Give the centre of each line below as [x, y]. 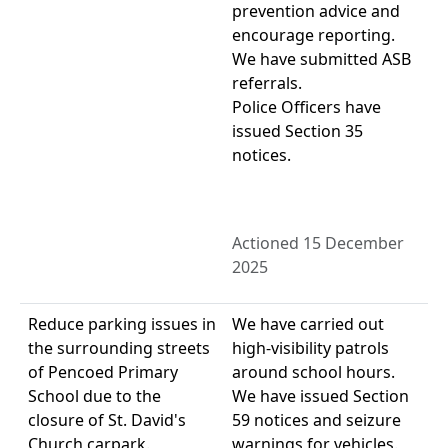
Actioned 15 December [318, 243]
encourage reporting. [313, 35]
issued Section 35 [297, 131]
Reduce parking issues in [122, 324]
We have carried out [308, 324]
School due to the [94, 396]
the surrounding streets [119, 348]
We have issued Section [320, 396]
